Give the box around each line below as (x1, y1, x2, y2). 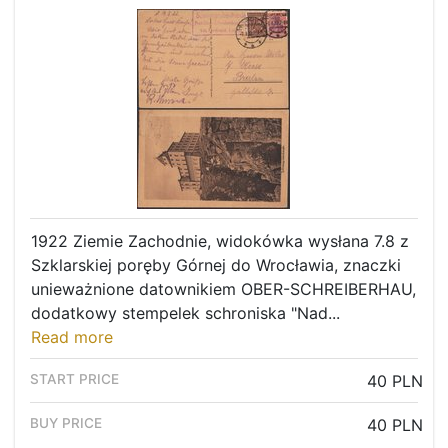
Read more (31, 327, 113, 348)
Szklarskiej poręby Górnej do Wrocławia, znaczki (31, 255, 401, 276)
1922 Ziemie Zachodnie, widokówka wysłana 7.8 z (31, 231, 409, 252)
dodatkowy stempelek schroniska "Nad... (31, 303, 340, 324)
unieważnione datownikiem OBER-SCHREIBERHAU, (31, 279, 416, 300)
